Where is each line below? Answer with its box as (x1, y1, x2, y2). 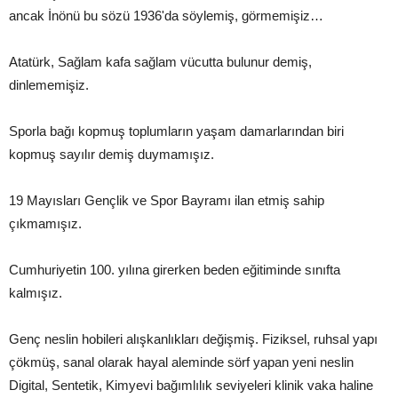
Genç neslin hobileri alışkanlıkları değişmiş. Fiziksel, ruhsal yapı (9, 330, 378, 346)
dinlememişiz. (9, 76, 89, 92)
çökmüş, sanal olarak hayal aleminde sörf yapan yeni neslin (9, 354, 354, 370)
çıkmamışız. (9, 215, 82, 231)
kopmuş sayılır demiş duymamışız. (9, 146, 214, 162)
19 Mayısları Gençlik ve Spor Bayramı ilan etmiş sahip (9, 192, 324, 208)
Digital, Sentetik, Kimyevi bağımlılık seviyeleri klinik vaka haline (9, 377, 373, 393)
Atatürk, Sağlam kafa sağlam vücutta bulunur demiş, (9, 53, 312, 69)
